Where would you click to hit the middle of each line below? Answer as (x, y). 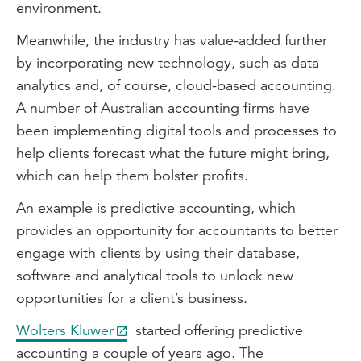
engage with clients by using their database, (158, 253)
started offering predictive (217, 330)
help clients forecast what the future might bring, (173, 153)
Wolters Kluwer (65, 330)
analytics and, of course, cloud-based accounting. (176, 85)
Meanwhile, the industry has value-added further (172, 40)
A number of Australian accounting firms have (163, 108)
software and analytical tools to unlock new (155, 275)
